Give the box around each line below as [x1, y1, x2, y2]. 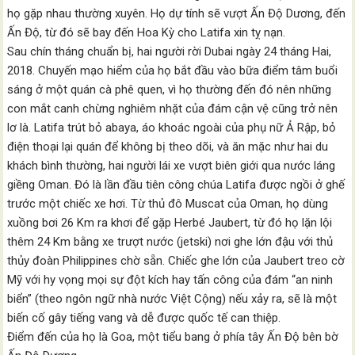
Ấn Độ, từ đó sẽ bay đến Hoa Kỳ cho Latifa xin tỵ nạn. [7, 25, 286, 40]
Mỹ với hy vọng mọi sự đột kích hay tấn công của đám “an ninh [7, 273, 334, 287]
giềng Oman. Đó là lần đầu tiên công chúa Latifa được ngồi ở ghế [7, 177, 345, 192]
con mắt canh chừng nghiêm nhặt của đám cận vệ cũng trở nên [7, 101, 338, 116]
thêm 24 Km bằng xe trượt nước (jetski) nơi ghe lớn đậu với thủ [7, 235, 334, 249]
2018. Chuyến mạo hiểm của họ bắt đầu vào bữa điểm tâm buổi [7, 63, 338, 78]
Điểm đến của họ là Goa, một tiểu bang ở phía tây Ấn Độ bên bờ [7, 330, 339, 344]
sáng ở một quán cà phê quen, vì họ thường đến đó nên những [7, 82, 332, 97]
